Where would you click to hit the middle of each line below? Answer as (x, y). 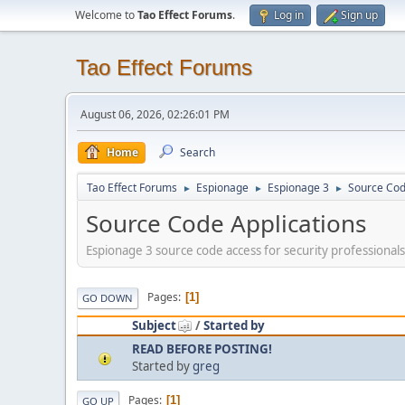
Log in (289, 15)
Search (198, 152)
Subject (154, 325)
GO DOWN (108, 297)
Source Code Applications (226, 223)
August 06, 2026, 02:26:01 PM (155, 114)
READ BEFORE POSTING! (202, 348)
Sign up (359, 15)
